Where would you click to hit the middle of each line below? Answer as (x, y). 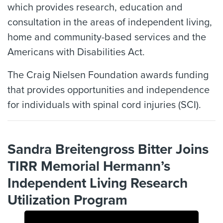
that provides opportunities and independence (109, 90)
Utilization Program (67, 200)
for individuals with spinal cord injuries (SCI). (104, 105)
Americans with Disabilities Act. (76, 52)
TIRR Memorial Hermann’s (89, 166)
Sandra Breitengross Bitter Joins (108, 149)
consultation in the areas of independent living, (110, 22)
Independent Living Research (98, 183)
